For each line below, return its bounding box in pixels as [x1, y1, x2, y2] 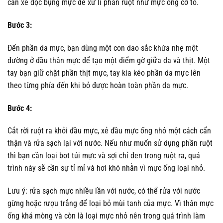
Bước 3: [7, 20, 32, 30]
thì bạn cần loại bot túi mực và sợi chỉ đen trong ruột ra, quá [7, 151, 200, 161]
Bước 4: [7, 103, 32, 113]
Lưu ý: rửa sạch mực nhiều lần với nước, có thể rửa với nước [7, 186, 200, 196]
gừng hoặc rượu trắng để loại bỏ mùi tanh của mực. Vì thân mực [7, 199, 214, 209]
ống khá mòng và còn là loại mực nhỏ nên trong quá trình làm [7, 211, 205, 221]
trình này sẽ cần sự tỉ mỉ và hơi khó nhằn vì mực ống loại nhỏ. [7, 163, 205, 173]
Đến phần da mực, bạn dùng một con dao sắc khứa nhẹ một [7, 43, 198, 53]
